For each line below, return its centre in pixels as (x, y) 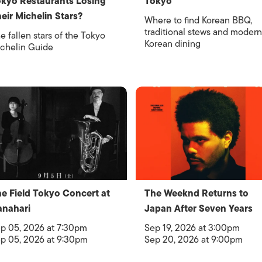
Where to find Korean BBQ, (198, 20)
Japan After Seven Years (198, 208)
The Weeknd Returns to (196, 193)
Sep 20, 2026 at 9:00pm (193, 239)
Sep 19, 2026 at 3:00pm (192, 228)
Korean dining (172, 44)
